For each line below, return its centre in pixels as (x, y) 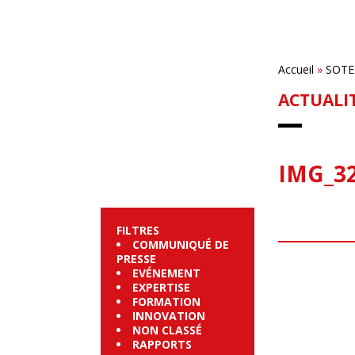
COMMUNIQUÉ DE (181, 244)
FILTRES (138, 230)
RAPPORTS (162, 344)
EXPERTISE (161, 287)
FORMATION (166, 301)
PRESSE (136, 258)
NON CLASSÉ (167, 330)
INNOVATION (169, 315)
